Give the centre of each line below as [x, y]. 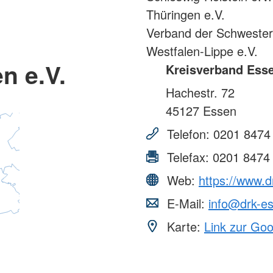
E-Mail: [186, 204]
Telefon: [188, 134]
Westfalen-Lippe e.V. [202, 51]
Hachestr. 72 [200, 93]
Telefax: [188, 157]
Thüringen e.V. [186, 15]
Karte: [184, 227]
